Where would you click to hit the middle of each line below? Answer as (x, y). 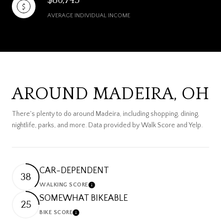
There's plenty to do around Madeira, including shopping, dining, (106, 114)
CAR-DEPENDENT (74, 171)
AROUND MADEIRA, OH (110, 93)
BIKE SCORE (56, 213)
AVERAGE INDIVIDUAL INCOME (89, 15)
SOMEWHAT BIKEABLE (84, 199)
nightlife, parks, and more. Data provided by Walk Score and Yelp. (107, 125)
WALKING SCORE (64, 185)
